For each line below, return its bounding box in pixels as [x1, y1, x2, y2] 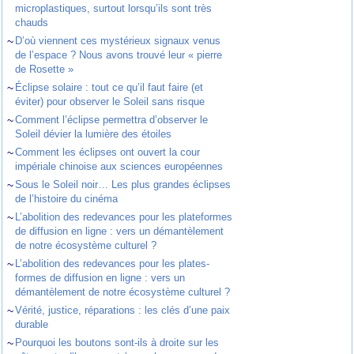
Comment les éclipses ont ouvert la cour [15, 146, 201, 159]
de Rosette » [15, 63, 74, 76]
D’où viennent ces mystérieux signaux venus [15, 35, 221, 47]
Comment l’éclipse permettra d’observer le [15, 114, 209, 126]
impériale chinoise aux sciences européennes [15, 160, 224, 173]
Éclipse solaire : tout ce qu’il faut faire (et [15, 81, 204, 94]
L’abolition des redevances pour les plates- [15, 258, 210, 270]
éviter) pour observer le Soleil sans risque [15, 96, 205, 108]
